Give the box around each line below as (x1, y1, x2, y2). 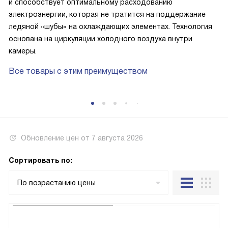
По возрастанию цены (17, 179, 96, 187)
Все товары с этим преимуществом (9, 67, 148, 75)
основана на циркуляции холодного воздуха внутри (9, 35, 192, 43)
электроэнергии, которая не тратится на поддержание (9, 10, 206, 18)
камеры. (9, 47, 37, 55)
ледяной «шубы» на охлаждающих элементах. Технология (9, 22, 212, 31)
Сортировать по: (9, 156, 72, 164)
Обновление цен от (21, 134, 92, 142)
